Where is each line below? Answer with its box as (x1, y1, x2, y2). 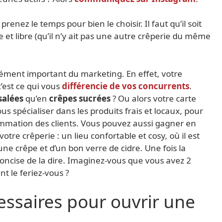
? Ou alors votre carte (111, 92, 196, 104)
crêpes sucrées (49, 92, 111, 104)
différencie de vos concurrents (62, 80, 189, 92)
